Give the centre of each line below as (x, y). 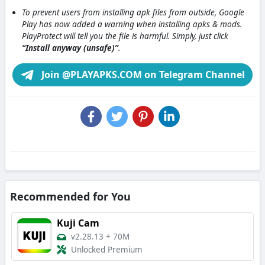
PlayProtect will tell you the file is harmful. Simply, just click (125, 36)
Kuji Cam (78, 223)
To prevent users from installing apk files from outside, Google (133, 12)
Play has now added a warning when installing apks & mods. (132, 24)
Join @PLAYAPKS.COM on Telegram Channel (142, 74)
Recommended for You (70, 197)
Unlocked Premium (107, 250)
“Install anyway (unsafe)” (70, 48)
